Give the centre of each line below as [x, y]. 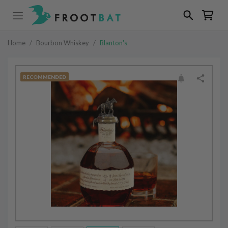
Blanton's [113, 43]
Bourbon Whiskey [63, 43]
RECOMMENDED [45, 77]
